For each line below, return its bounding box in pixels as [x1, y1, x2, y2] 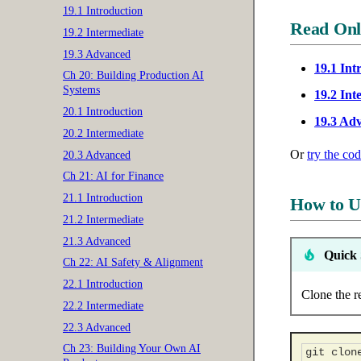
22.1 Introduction [63, 278, 143, 290]
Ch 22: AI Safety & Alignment [63, 256, 203, 269]
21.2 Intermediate [63, 213, 143, 226]
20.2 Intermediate [63, 127, 143, 139]
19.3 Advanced [63, 48, 131, 60]
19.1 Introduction [63, 5, 143, 17]
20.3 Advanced [63, 148, 131, 161]
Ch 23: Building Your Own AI [63, 342, 201, 355]
